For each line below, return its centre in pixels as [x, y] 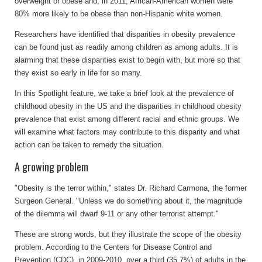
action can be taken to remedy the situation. [89, 144]
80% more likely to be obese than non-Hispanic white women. [119, 13]
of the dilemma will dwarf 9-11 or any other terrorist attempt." [117, 213]
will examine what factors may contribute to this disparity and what [127, 132]
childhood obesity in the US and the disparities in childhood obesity [128, 106]
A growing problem [51, 166]
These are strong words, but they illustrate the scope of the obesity [128, 234]
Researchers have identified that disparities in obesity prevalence [125, 34]
